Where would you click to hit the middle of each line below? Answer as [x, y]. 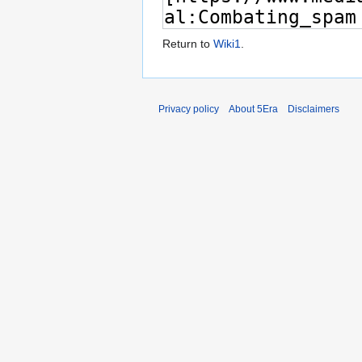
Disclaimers [314, 109]
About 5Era [253, 109]
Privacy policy [189, 109]
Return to [188, 44]
